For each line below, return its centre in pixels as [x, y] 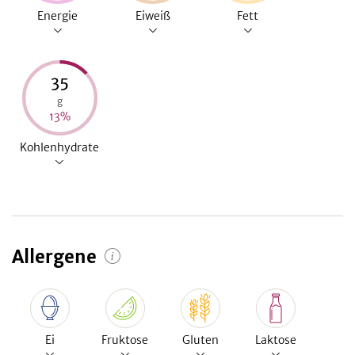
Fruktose [125, 340]
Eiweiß [153, 16]
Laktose [275, 340]
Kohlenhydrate [59, 148]
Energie [57, 16]
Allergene [54, 257]
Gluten [200, 340]
